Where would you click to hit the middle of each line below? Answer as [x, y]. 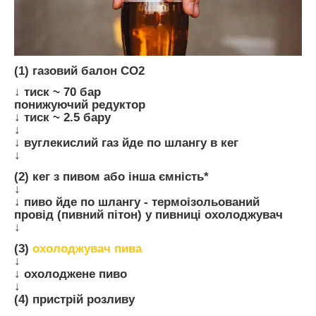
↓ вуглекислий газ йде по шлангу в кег [126, 143]
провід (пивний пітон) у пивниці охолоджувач [148, 214]
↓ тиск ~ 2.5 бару [62, 118]
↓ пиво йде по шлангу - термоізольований [137, 202]
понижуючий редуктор [80, 105]
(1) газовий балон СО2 [79, 71]
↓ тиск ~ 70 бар [57, 92]
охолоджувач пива [87, 248]
